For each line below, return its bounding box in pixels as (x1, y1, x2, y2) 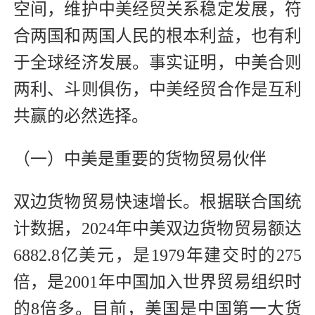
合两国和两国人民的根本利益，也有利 (13, 27, 302, 46)
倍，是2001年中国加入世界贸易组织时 (13, 273, 302, 292)
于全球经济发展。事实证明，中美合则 (13, 53, 302, 72)
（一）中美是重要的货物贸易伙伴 (13, 150, 266, 169)
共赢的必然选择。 (13, 107, 148, 126)
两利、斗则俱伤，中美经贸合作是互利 (13, 80, 302, 99)
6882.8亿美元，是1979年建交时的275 (13, 246, 302, 265)
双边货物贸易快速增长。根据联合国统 (13, 193, 302, 212)
